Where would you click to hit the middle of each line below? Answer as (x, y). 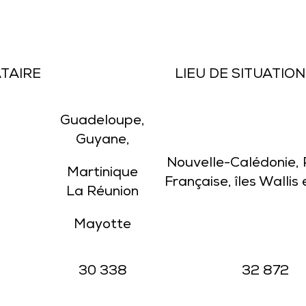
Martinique (102, 173)
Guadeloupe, (102, 122)
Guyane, (102, 141)
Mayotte (102, 225)
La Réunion (102, 193)
